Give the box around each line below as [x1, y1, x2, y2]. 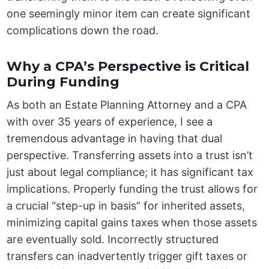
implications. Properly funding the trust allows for [7, 183, 258, 196]
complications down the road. [7, 24, 159, 37]
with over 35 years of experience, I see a [7, 115, 213, 128]
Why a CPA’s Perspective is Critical [7, 58, 250, 75]
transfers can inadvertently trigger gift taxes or [7, 250, 248, 263]
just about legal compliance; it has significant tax [7, 166, 254, 179]
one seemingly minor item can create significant [7, 7, 251, 20]
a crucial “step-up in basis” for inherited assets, [7, 199, 246, 213]
